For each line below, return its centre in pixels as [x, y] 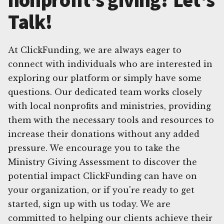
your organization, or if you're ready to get [101, 190]
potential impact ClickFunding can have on [102, 176]
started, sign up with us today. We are [89, 204]
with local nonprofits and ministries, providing [109, 106]
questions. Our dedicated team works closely [105, 92]
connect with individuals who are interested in [110, 64]
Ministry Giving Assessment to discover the [102, 162]
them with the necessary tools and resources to [111, 120]
